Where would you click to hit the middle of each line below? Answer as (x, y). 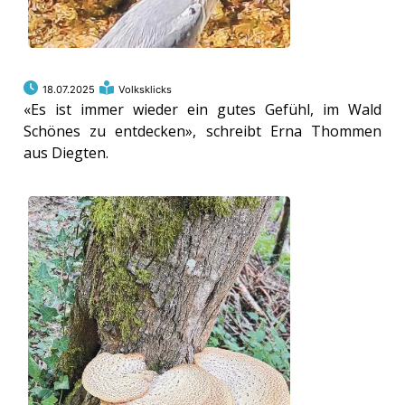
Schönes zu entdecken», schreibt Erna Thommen (202, 132)
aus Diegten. (66, 153)
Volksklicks (146, 90)
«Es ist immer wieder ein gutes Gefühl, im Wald (202, 110)
